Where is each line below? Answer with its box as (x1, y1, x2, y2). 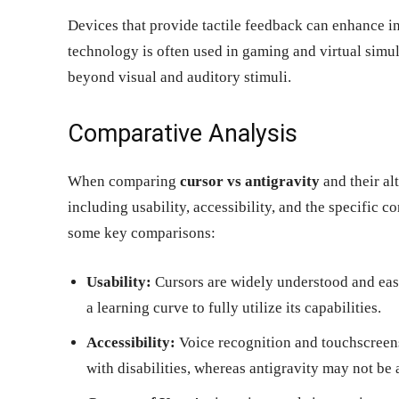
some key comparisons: (68, 224, 216, 241)
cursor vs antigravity (180, 172, 320, 190)
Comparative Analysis (68, 118, 297, 148)
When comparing (68, 172, 180, 190)
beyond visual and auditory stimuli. (68, 68, 291, 85)
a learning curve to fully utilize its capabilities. (86, 298, 381, 316)
